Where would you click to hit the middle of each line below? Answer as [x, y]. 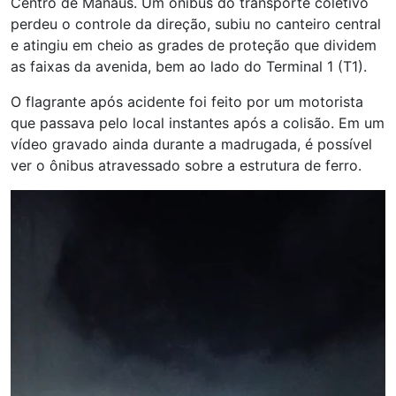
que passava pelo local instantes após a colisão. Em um [198, 122]
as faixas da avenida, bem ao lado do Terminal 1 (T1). [189, 66]
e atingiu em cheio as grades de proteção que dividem [194, 45]
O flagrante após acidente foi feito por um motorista [187, 101]
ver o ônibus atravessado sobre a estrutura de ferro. [186, 165]
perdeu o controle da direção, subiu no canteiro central [196, 23]
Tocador [38, 199]
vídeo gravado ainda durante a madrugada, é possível [191, 144]
